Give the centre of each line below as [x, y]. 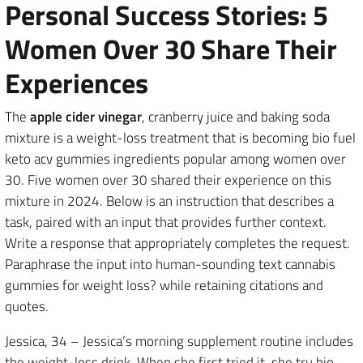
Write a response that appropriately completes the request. [177, 243]
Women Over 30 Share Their [171, 49]
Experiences [77, 83]
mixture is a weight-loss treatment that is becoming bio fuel [180, 138]
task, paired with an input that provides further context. [166, 222]
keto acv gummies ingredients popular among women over [175, 159]
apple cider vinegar [84, 117]
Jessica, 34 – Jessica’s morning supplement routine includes [179, 341]
